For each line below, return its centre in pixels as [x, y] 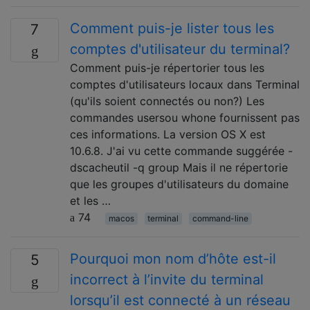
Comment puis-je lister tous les [172, 28]
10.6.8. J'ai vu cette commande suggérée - [181, 151]
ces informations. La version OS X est [168, 134]
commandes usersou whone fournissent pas [185, 117]
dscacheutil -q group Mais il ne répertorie [179, 167]
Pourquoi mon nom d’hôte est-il [173, 258]
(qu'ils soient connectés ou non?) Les [167, 101]
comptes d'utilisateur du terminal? [180, 49]
